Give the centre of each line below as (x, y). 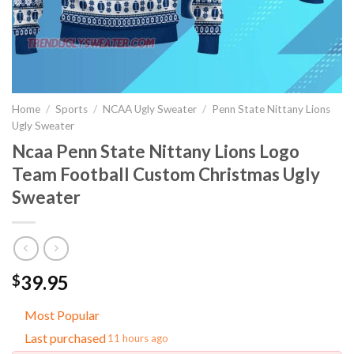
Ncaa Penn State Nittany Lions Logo (156, 151)
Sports (72, 109)
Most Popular (62, 315)
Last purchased (65, 338)
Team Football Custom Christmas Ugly (166, 174)
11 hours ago (138, 338)
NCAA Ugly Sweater (150, 109)
